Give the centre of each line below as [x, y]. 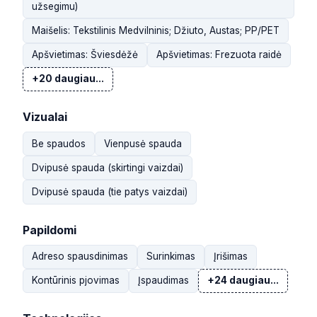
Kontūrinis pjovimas [76, 281]
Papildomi [50, 230]
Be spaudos [59, 143]
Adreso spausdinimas [80, 257]
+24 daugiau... [243, 281]
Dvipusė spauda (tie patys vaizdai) [110, 191]
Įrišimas [231, 257]
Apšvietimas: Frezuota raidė [219, 55]
